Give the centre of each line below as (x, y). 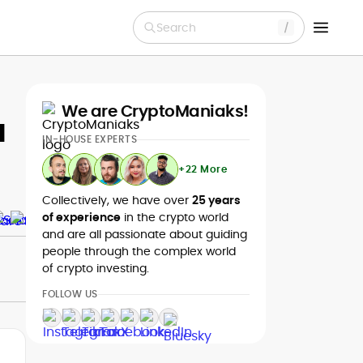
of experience (81, 217)
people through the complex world (139, 251)
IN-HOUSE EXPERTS (90, 139)
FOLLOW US (70, 294)
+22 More (203, 169)
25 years (216, 200)
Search (176, 27)
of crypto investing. (96, 268)
